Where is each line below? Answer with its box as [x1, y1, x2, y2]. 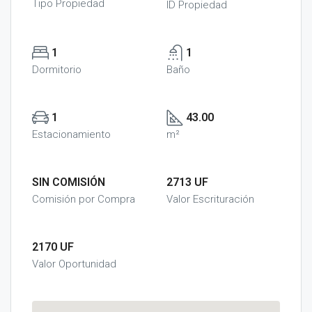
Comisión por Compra [32, 193, 135, 205]
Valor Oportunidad [32, 258, 116, 270]
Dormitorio [32, 63, 81, 76]
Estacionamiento [32, 128, 111, 141]
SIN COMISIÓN [32, 175, 105, 189]
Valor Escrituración [166, 193, 254, 205]
